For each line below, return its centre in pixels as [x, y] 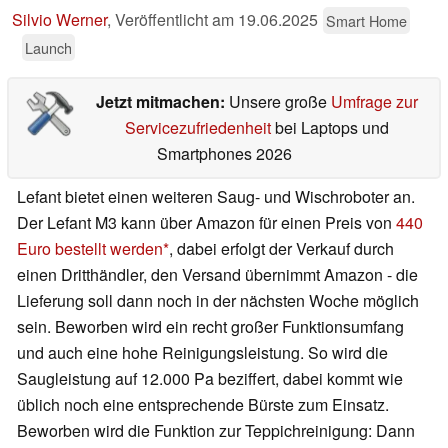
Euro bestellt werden [90, 249]
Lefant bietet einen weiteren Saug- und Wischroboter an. [216, 197]
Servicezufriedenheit [197, 128]
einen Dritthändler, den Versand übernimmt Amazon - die [217, 275]
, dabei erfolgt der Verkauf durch [281, 249]
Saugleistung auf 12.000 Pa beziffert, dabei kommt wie [210, 379]
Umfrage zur [374, 102]
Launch [48, 48]
